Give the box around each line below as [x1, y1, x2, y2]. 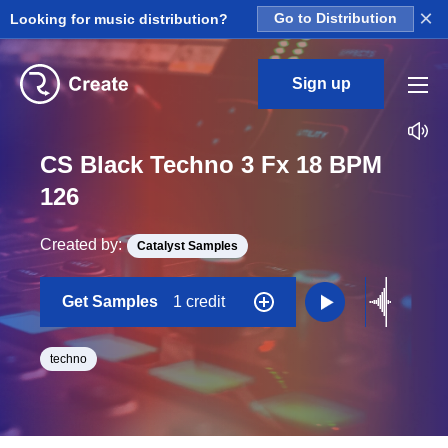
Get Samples [62, 293, 162, 310]
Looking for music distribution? [10, 11, 228, 27]
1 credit [173, 293, 225, 310]
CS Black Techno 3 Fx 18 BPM [40, 151, 382, 178]
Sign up [291, 75, 351, 92]
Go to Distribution [274, 11, 397, 26]
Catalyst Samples [137, 239, 238, 253]
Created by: [40, 236, 122, 253]
